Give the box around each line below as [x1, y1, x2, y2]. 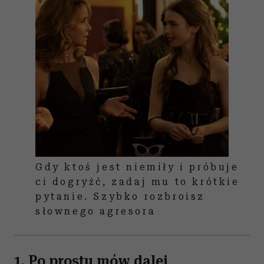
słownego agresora [35, 206, 156, 217]
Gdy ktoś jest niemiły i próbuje [35, 161, 239, 173]
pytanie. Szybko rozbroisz [35, 191, 206, 202]
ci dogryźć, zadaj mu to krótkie [35, 176, 240, 187]
